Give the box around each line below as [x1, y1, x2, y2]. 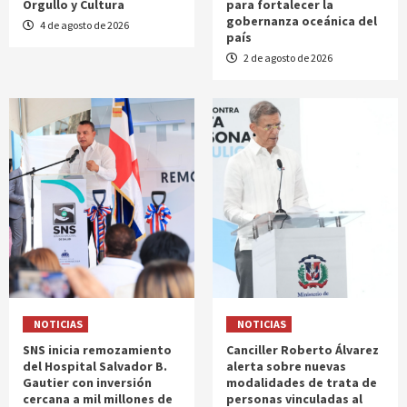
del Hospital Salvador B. [23, 358, 167, 375]
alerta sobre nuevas [226, 358, 346, 375]
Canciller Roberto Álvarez [226, 342, 379, 359]
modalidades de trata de [226, 374, 377, 392]
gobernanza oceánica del [226, 13, 377, 30]
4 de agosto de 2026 [38, 18, 129, 33]
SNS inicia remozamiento [23, 342, 172, 359]
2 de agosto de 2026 [242, 51, 333, 65]
